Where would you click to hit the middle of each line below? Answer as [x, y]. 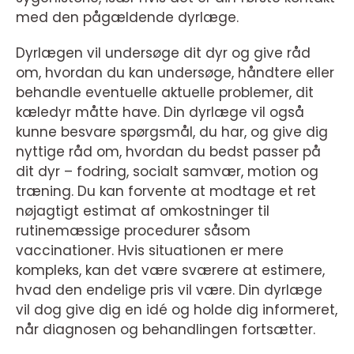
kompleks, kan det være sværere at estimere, [170, 270]
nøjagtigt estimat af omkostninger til [143, 211]
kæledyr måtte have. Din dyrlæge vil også [160, 112]
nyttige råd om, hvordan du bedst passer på [168, 152]
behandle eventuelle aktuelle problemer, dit [165, 92]
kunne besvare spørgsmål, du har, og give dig [172, 132]
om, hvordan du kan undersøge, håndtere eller [175, 73]
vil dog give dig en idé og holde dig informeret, [177, 310]
